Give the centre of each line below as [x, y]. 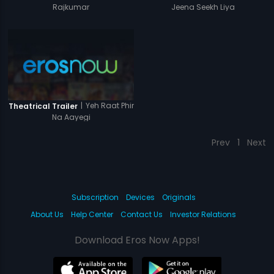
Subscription [95, 198]
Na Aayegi [71, 117]
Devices [140, 198]
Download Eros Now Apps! [137, 240]
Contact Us [142, 215]
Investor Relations [203, 215]
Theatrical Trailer [43, 106]
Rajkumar [71, 7]
